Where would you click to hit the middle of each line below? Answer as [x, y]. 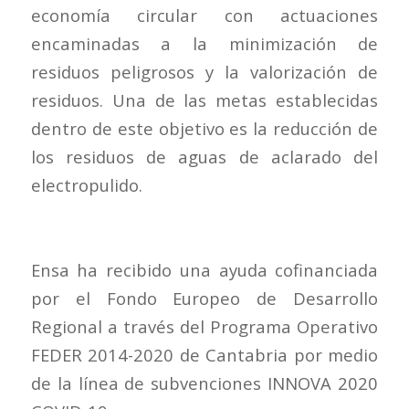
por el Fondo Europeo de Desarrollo [204, 298]
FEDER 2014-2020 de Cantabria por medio [204, 355]
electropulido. [86, 184]
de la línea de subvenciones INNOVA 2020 [204, 383]
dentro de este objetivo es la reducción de [204, 128]
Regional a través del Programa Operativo [204, 326]
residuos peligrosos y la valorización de [204, 71]
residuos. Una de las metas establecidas [204, 100]
